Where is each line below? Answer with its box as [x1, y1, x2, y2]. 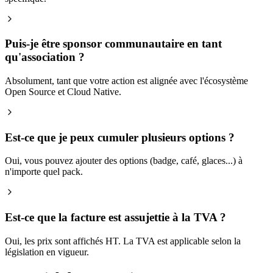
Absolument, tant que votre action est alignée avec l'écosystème [5, 75, 248, 86]
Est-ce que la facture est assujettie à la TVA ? [5, 211, 226, 224]
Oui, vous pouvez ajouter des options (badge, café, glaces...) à [5, 155, 243, 166]
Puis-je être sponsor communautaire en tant [5, 37, 222, 51]
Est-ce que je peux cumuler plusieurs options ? [5, 130, 235, 144]
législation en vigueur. [5, 246, 89, 257]
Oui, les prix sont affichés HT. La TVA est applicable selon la [5, 235, 241, 246]
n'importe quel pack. [5, 166, 83, 177]
